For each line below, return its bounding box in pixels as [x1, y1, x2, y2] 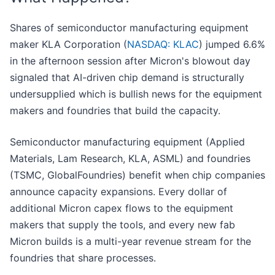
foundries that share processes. [10, 252, 159, 265]
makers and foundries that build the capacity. [10, 104, 223, 117]
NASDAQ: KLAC [127, 38, 199, 51]
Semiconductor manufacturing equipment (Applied [10, 136, 245, 149]
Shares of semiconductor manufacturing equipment [10, 21, 249, 34]
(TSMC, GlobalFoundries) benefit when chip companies [10, 169, 265, 182]
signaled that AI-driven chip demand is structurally [10, 71, 244, 84]
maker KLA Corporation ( [10, 38, 127, 51]
